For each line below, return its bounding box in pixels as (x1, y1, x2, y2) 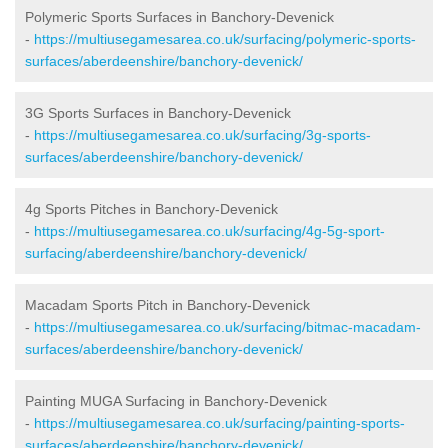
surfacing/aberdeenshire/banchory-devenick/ (25, 244, 307, 261)
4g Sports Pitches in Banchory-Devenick (25, 200, 278, 217)
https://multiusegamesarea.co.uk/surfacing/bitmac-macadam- (34, 318, 421, 335)
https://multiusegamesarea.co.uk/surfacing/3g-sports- (34, 126, 371, 143)
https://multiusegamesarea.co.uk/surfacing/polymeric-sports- (34, 30, 416, 47)
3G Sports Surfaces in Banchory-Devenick (25, 104, 291, 121)
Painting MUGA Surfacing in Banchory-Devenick (25, 392, 327, 409)
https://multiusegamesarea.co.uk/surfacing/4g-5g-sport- (34, 222, 385, 239)
